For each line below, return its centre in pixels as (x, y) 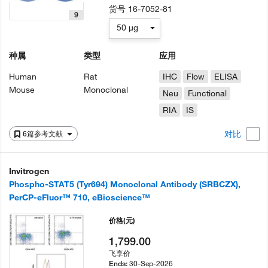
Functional (207, 94)
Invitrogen (29, 171)
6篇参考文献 (44, 134)
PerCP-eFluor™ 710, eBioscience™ (80, 198)
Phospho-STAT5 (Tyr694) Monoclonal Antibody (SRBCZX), (125, 185)
